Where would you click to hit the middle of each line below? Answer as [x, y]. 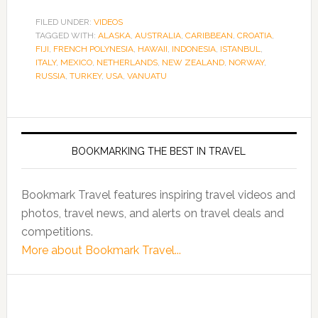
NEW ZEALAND [193, 62]
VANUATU [147, 76]
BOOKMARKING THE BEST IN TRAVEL [159, 151]
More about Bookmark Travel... [101, 250]
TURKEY [85, 76]
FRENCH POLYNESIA [93, 49]
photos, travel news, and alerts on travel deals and [152, 213]
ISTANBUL [240, 49]
